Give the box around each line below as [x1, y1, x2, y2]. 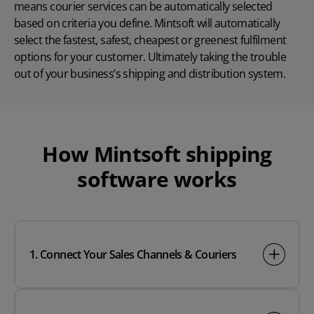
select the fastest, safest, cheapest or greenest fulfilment [14, 32, 287, 48]
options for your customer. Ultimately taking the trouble [14, 49, 287, 65]
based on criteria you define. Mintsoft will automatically [14, 15, 280, 32]
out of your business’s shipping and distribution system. [14, 66, 286, 82]
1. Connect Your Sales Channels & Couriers [29, 247, 237, 263]
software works [77, 165, 237, 194]
